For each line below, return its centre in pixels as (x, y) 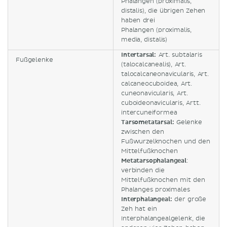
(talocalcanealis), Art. (154, 64)
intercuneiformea (149, 112)
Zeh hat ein (139, 209)
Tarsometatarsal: (148, 122)
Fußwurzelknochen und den (166, 141)
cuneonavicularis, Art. (155, 93)
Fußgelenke (34, 60)
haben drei (138, 20)
